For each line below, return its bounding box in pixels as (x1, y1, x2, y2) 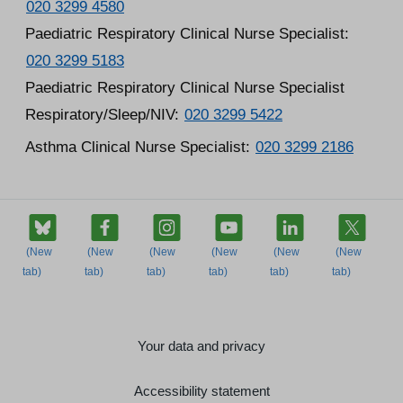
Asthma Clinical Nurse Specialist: (25, 139, 255, 156)
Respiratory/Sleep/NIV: (25, 106, 184, 123)
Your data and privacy (138, 337, 265, 354)
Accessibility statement (133, 382, 270, 399)
